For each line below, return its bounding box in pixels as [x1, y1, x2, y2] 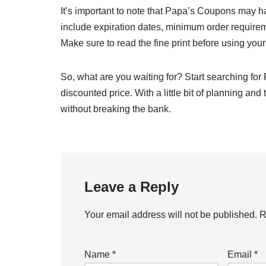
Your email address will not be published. [84, 210, 257, 220]
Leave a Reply [84, 179, 179, 195]
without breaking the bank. [61, 104, 171, 114]
